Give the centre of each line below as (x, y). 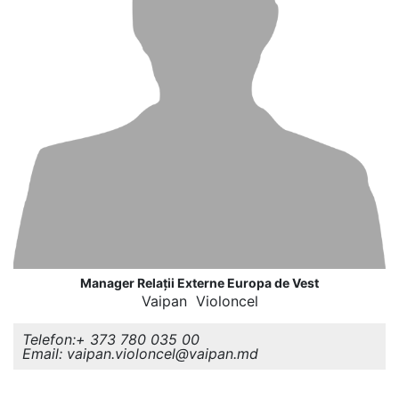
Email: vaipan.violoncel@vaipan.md (140, 354)
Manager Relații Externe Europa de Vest (199, 283)
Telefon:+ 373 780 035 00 (111, 339)
